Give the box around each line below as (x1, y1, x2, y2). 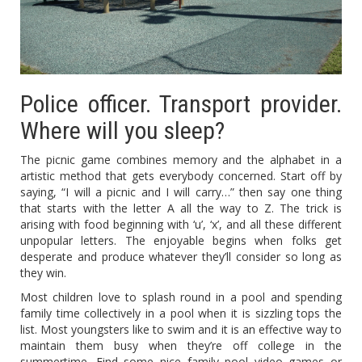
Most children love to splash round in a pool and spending (20, 289, 342, 305)
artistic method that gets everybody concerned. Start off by (20, 168, 342, 184)
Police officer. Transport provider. (20, 90, 342, 119)
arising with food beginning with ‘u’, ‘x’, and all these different (20, 217, 342, 233)
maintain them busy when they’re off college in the (20, 338, 342, 354)
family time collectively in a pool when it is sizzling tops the (20, 305, 342, 322)
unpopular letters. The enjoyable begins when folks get (20, 233, 342, 249)
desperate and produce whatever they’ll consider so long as (20, 249, 342, 265)
